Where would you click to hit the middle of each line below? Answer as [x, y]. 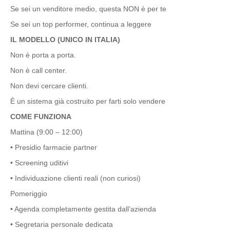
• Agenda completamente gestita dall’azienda [83, 209]
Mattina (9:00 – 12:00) [46, 132]
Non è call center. [39, 70]
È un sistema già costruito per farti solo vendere [88, 101]
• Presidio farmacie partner [54, 147]
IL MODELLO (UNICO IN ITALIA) [65, 40]
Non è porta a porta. [43, 55]
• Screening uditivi [39, 163]
